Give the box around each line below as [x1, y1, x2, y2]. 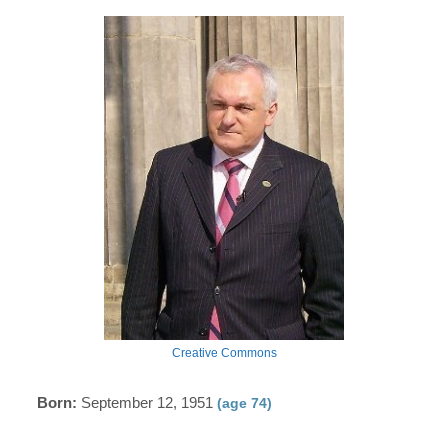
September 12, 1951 [77, 393, 218, 411]
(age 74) [217, 394, 273, 411]
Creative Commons [171, 345, 277, 360]
